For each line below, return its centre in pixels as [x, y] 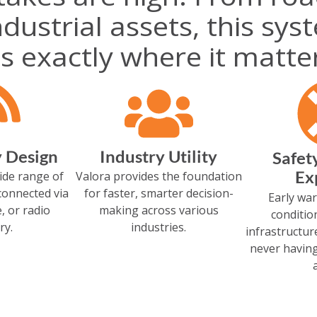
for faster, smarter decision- [158, 193]
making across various [158, 210]
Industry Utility [158, 157]
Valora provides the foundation [158, 176]
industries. [158, 227]
